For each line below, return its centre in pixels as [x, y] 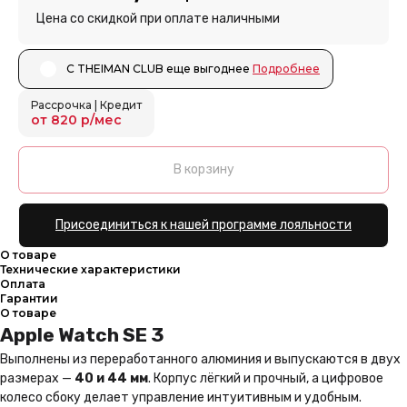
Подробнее [286, 68]
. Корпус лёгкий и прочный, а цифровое [266, 378]
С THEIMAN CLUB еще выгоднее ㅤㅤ [159, 68]
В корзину [203, 170]
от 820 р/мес [76, 120]
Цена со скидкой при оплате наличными [158, 19]
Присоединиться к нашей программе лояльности [203, 224]
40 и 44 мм [111, 378]
